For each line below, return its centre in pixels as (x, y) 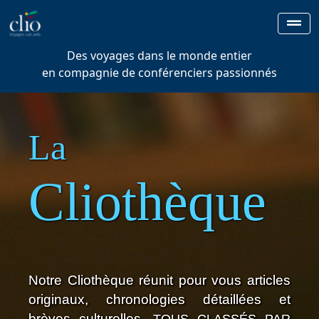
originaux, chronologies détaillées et (159, 299)
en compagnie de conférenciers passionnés (159, 73)
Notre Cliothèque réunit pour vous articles (159, 280)
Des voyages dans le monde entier (159, 56)
